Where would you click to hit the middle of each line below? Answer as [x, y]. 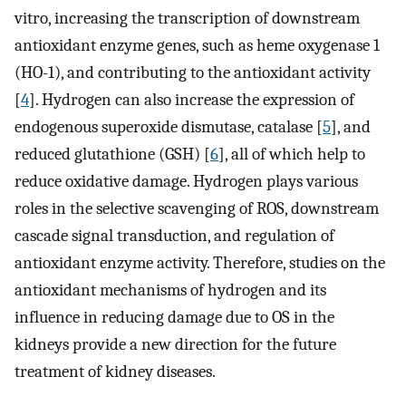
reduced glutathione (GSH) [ [112, 155]
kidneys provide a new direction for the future [175, 345]
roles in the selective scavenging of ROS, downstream [197, 209]
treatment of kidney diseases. [115, 372]
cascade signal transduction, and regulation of [174, 236]
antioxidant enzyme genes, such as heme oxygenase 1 [197, 46]
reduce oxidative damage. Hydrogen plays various [186, 182]
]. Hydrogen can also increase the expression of [192, 100]
